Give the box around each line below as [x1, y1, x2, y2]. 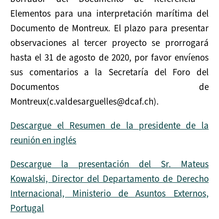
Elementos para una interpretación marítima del [10, 7, 209, 20]
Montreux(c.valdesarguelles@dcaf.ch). [10, 95, 159, 108]
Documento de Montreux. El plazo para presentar [10, 22, 209, 34]
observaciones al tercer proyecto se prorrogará [10, 37, 209, 49]
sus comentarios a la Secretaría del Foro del [10, 66, 209, 78]
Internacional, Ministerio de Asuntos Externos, [10, 187, 209, 199]
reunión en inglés [10, 134, 77, 146]
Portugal [10, 202, 44, 214]
